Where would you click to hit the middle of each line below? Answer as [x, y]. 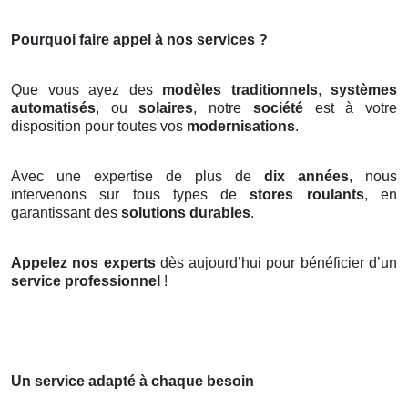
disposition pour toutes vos [99, 126]
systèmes [364, 89]
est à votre [350, 107]
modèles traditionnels [240, 89]
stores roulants [307, 194]
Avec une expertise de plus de [138, 176]
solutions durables [186, 212]
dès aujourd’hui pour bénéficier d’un [276, 262]
